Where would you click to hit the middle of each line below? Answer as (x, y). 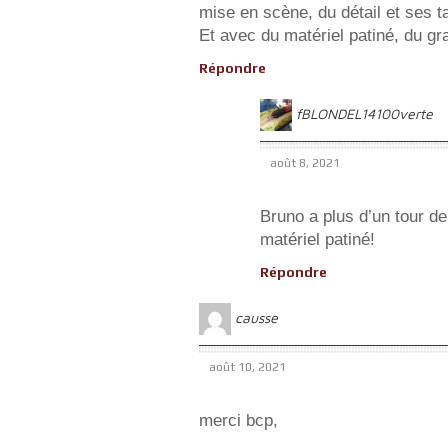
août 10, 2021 (247, 367)
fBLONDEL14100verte (364, 113)
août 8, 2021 (305, 163)
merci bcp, (238, 421)
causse (256, 317)
